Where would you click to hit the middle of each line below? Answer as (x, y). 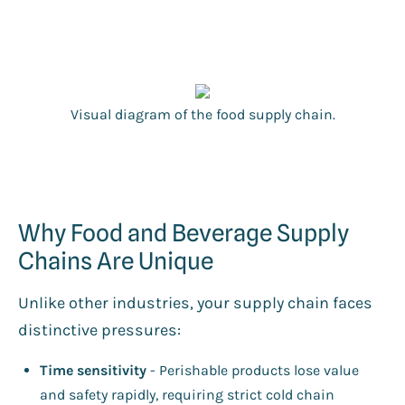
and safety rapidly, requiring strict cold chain (187, 394)
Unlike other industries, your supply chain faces (195, 302)
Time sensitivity (93, 370)
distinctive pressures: (99, 330)
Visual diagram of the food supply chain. (202, 114)
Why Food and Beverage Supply (184, 232)
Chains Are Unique (116, 260)
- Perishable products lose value (253, 370)
